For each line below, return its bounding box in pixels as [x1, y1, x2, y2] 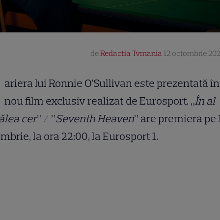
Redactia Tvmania [100, 49, 162, 58]
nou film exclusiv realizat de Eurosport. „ [4, 94, 195, 108]
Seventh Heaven [55, 112, 134, 126]
